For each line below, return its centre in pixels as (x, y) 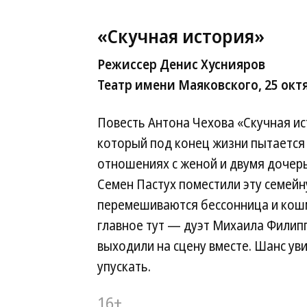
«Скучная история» (181, 36)
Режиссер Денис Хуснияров (181, 64)
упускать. (124, 267)
